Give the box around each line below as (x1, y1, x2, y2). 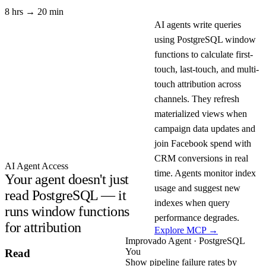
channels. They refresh (154, 93, 239, 104)
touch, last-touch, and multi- (154, 64, 259, 74)
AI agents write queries (154, 19, 241, 30)
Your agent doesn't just (5, 171, 129, 187)
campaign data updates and (154, 123, 255, 134)
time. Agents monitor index (154, 167, 256, 178)
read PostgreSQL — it (5, 187, 126, 203)
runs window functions (5, 203, 129, 219)
